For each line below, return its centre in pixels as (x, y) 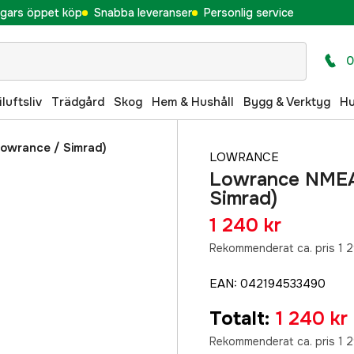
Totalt (237, 318)
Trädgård (78, 102)
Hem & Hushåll (193, 102)
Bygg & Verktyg (287, 102)
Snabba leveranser (143, 12)
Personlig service (249, 12)
